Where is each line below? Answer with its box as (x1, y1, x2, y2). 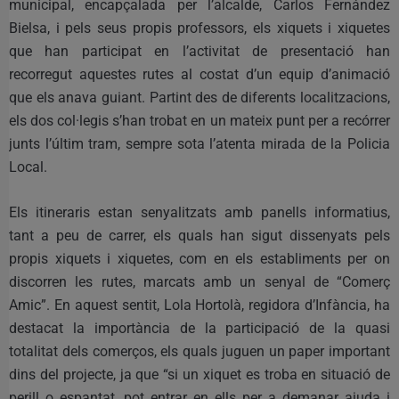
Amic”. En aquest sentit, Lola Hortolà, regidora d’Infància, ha (9, 296, 390, 313)
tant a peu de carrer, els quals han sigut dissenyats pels (9, 226, 390, 244)
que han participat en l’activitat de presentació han (9, 42, 390, 60)
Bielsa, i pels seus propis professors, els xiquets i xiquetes (9, 19, 390, 37)
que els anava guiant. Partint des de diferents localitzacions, (9, 88, 390, 106)
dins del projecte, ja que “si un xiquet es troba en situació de (9, 365, 390, 383)
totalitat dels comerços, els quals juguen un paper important (9, 342, 390, 360)
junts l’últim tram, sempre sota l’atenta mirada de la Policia (9, 134, 390, 152)
